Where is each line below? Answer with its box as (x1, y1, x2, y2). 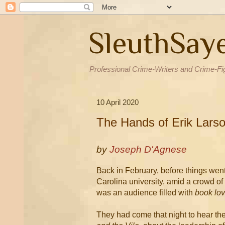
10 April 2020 (96, 97, 139, 106)
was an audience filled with (96, 188, 195, 197)
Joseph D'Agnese (109, 144, 187, 155)
